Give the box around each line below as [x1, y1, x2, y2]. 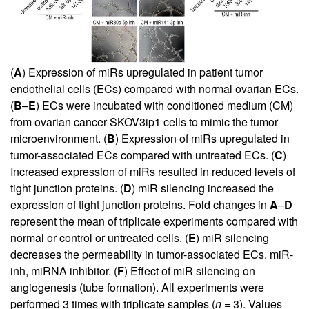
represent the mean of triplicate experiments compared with [10, 212, 298, 229]
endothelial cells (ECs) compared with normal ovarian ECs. [10, 80, 299, 97]
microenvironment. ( [10, 130, 107, 146]
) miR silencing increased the [132, 179, 274, 196]
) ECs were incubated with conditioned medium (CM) [36, 97, 293, 113]
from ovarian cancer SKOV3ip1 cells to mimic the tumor [10, 113, 278, 130]
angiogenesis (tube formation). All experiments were [10, 279, 264, 295]
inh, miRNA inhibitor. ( [10, 262, 117, 279]
